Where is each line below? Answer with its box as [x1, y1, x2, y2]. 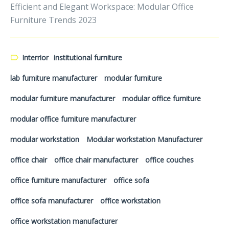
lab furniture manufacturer [10, 73, 97, 83]
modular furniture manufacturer [10, 94, 115, 103]
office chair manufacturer [54, 155, 138, 165]
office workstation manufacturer [10, 216, 118, 226]
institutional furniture [54, 53, 122, 62]
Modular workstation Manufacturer [86, 134, 202, 144]
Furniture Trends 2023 [10, 14, 97, 26]
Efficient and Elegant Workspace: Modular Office [10, 1, 194, 12]
